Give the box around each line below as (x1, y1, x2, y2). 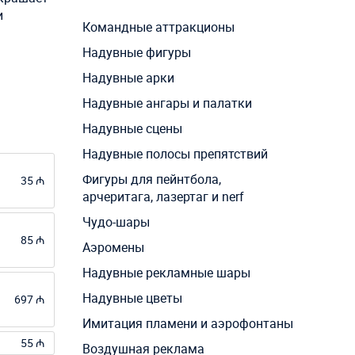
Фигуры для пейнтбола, (82, 170, 221, 188)
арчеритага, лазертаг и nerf (82, 187, 244, 205)
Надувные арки (82, 68, 174, 86)
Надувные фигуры (82, 43, 191, 61)
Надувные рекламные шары (82, 263, 250, 281)
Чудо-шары (82, 212, 150, 231)
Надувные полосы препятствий (82, 144, 268, 162)
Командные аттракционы (82, 17, 235, 36)
